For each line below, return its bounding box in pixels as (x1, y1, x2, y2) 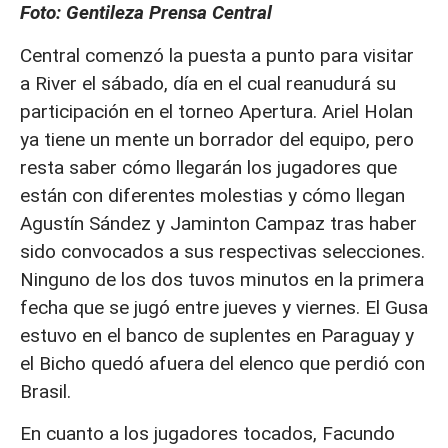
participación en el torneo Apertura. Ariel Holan (20, 99, 413, 123)
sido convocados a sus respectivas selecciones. (20, 239, 425, 263)
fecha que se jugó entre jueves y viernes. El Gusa (20, 295, 428, 319)
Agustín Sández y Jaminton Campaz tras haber (20, 211, 417, 235)
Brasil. (20, 379, 71, 403)
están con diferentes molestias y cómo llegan (20, 183, 405, 207)
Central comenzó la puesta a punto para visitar (20, 43, 414, 67)
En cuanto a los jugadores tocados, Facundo (20, 422, 395, 446)
